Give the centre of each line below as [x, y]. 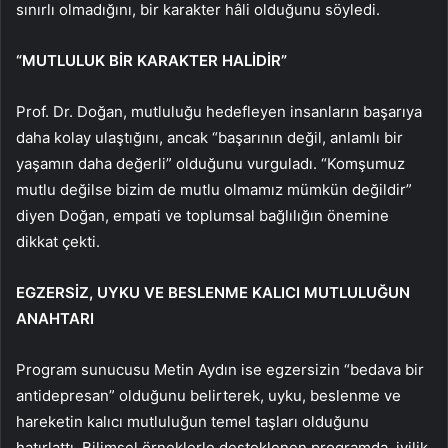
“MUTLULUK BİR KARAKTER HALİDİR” [151, 61]
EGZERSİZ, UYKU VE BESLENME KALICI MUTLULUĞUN [213, 293]
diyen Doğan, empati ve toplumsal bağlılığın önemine [202, 216]
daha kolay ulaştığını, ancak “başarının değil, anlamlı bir [209, 138]
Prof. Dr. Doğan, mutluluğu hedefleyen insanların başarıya [219, 112]
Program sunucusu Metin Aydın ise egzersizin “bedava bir [220, 370]
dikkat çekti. [58, 242]
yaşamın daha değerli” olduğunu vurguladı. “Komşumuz [210, 164]
